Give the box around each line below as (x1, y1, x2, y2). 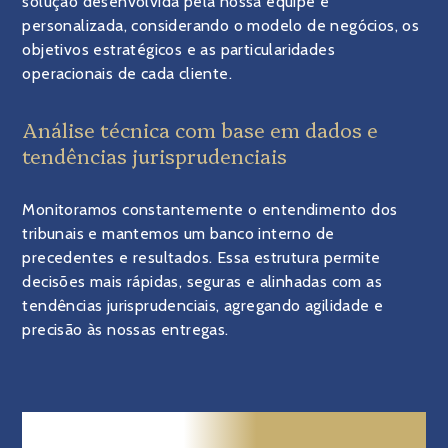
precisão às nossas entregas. (22, 320, 229, 339)
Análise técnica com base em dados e (22, 115, 379, 143)
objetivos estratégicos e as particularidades (22, 40, 336, 59)
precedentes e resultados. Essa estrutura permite (22, 248, 381, 267)
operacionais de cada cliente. (22, 64, 233, 83)
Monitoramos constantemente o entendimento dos (22, 200, 398, 219)
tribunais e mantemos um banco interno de (22, 224, 335, 243)
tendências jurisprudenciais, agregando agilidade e (22, 296, 384, 315)
